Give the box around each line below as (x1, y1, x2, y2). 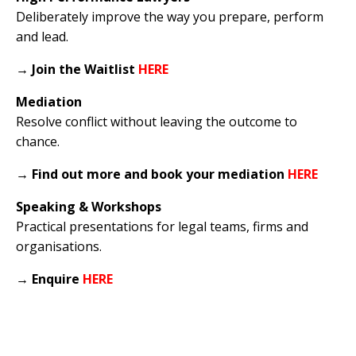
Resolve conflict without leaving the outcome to (16, 112, 297, 130)
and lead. (16, 27, 68, 45)
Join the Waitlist (32, 60, 138, 78)
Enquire (32, 269, 83, 288)
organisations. (16, 237, 102, 255)
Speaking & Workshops (16, 197, 161, 215)
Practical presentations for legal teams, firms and (16, 217, 308, 235)
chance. (16, 132, 60, 150)
